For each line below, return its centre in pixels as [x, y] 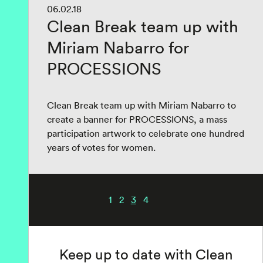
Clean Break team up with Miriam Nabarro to [141, 105]
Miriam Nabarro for [118, 48]
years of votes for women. [101, 147]
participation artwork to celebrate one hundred [146, 133]
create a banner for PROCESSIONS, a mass [137, 119]
